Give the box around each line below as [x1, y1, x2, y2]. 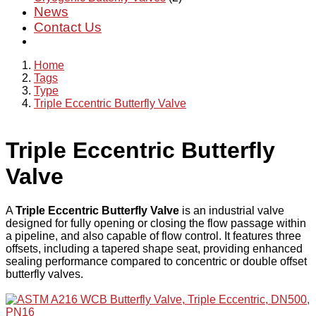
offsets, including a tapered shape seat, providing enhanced [6, 243, 303, 255]
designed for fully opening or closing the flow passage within [6, 217, 306, 230]
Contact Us [34, 20, 102, 35]
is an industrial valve [179, 205, 284, 217]
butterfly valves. [6, 268, 83, 281]
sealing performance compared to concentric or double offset [6, 255, 307, 268]
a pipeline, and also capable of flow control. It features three [6, 230, 301, 243]
